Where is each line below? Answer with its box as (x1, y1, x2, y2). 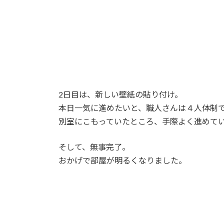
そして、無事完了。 (58, 141, 130, 151)
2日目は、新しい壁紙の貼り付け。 (58, 89, 182, 99)
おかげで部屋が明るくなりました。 (58, 155, 186, 165)
